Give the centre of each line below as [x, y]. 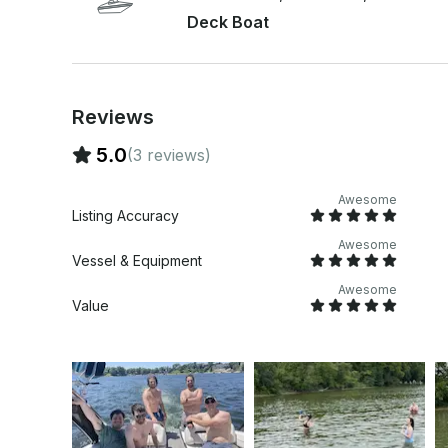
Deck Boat [228, 21]
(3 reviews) [169, 154]
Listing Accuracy [125, 215]
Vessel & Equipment [137, 260]
